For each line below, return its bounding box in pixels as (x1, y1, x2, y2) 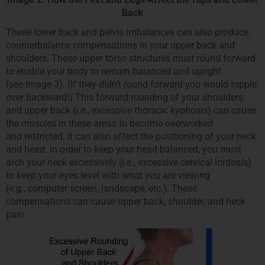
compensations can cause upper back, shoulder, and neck (6, 196, 245, 208)
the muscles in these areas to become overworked (6, 118, 213, 130)
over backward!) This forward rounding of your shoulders (6, 92, 243, 104)
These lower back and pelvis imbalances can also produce (6, 27, 248, 38)
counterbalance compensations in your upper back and (6, 40, 235, 51)
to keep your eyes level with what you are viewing (6, 170, 210, 182)
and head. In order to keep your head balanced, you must (6, 144, 241, 156)
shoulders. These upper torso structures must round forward (6, 53, 256, 64)
